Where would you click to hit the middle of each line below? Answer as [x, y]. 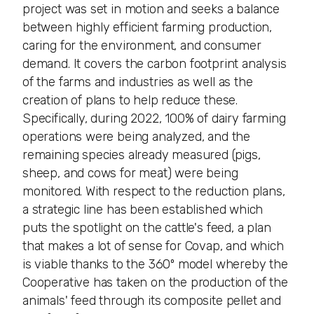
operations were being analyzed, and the [136, 137]
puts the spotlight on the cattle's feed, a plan [147, 228]
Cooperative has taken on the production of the [155, 283]
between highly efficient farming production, [148, 28]
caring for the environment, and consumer [142, 46]
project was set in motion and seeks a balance [151, 9]
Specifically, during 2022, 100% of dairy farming [154, 119]
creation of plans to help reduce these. [130, 101]
